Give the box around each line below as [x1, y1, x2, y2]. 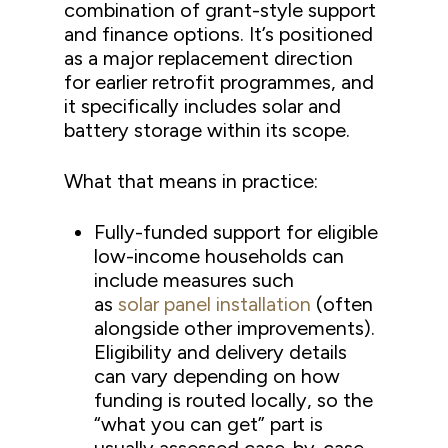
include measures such [94, 268, 295, 292]
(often [311, 292, 374, 316]
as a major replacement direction [64, 46, 354, 70]
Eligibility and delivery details [94, 340, 348, 364]
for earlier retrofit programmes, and [64, 70, 375, 94]
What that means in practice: [64, 169, 319, 193]
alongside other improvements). [94, 316, 376, 340]
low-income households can [94, 244, 345, 268]
